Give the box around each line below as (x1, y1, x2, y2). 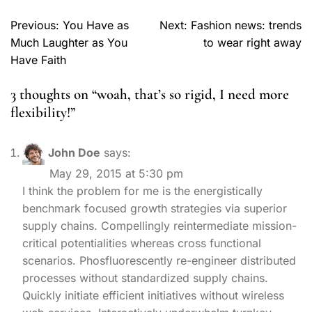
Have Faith (10, 52, 66, 67)
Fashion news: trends (191, 17, 302, 32)
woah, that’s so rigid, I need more (97, 85, 289, 103)
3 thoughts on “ (10, 85, 97, 103)
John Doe (48, 146, 100, 160)
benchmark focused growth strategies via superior (22, 201, 287, 215)
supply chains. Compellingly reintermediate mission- (22, 218, 297, 233)
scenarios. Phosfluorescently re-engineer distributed (22, 253, 296, 267)
